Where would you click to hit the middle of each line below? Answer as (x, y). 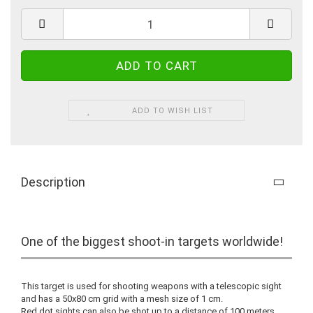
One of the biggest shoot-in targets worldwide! (152, 241)
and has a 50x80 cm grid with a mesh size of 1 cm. (122, 299)
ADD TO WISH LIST (173, 111)
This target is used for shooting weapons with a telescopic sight (151, 286)
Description (53, 182)
